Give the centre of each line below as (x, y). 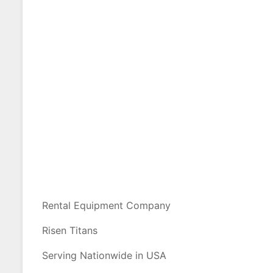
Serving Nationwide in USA (104, 255)
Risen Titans (70, 230)
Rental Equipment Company (106, 205)
